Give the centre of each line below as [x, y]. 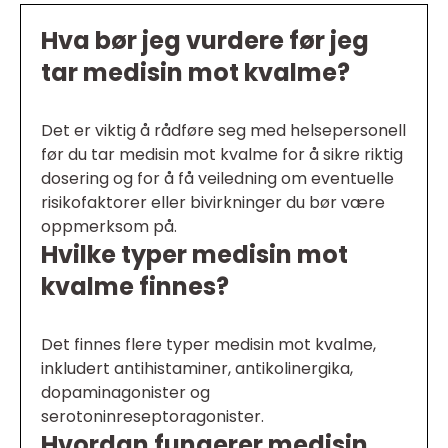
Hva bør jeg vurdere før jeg [205, 41]
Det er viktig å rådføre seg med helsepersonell [223, 131]
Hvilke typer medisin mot [194, 255]
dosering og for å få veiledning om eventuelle [217, 179]
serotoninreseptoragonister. [152, 417]
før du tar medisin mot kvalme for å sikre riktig [222, 155]
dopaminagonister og [125, 393]
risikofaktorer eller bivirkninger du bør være [213, 203]
